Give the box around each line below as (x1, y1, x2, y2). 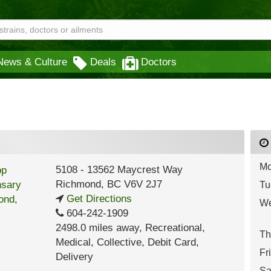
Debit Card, (147, 237, 199, 248)
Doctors (141, 56, 177, 67)
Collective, (96, 237, 148, 248)
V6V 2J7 (120, 178, 162, 190)
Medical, (55, 237, 97, 248)
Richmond (55, 178, 101, 190)
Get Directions (63, 193, 132, 204)
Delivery (55, 251, 93, 263)
